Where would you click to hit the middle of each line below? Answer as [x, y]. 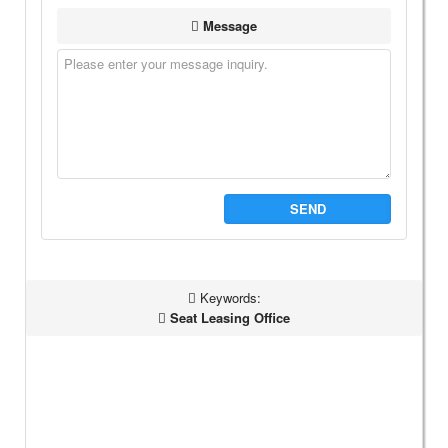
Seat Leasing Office [228, 318]
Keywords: [228, 298]
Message [228, 26]
